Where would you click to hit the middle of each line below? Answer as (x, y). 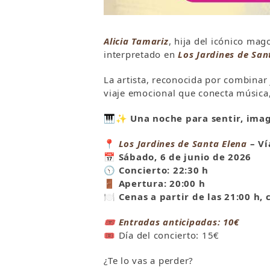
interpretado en (141, 54)
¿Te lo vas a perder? (149, 260)
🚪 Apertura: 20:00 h (155, 183)
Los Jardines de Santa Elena (183, 143)
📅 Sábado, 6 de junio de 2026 (177, 157)
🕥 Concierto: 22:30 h (156, 170)
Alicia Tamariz (136, 41)
